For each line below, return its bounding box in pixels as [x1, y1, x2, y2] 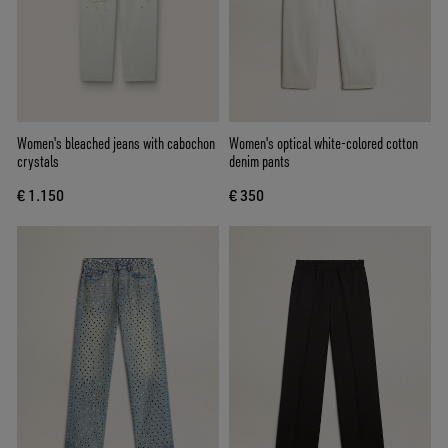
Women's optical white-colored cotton [229, 132, 418, 153]
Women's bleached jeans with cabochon [17, 132, 215, 153]
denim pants [229, 150, 290, 171]
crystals [17, 150, 59, 171]
